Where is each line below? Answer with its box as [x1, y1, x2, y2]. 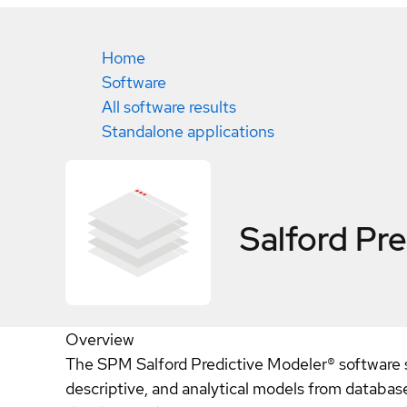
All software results [102, 96, 236, 117]
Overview [65, 329, 134, 350]
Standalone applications [102, 121, 274, 142]
